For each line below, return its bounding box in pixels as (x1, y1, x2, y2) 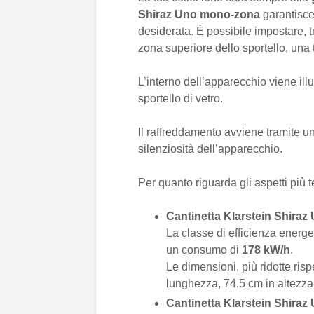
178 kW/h (242, 244, 290, 256)
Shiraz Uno (138, 8, 197, 20)
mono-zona (200, 8, 260, 20)
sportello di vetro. (138, 93, 223, 104)
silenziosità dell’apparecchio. (138, 143, 285, 155)
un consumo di (166, 244, 242, 256)
